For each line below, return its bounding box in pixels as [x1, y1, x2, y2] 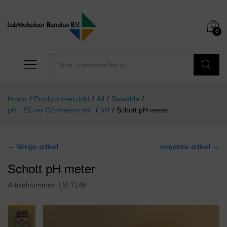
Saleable [111, 95, 139, 103]
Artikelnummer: [8, 181, 58, 190]
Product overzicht [34, 95, 90, 103]
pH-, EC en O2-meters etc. [8, 106, 93, 115]
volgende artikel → [160, 142, 219, 151]
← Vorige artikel [8, 142, 58, 151]
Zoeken [194, 82, 220, 91]
